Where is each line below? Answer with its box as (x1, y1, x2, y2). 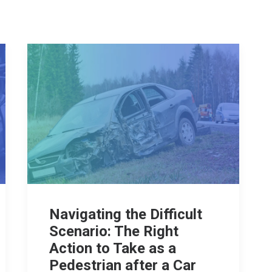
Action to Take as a (49, 240, 176, 257)
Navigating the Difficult (49, 206, 202, 223)
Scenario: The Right (49, 223, 178, 240)
